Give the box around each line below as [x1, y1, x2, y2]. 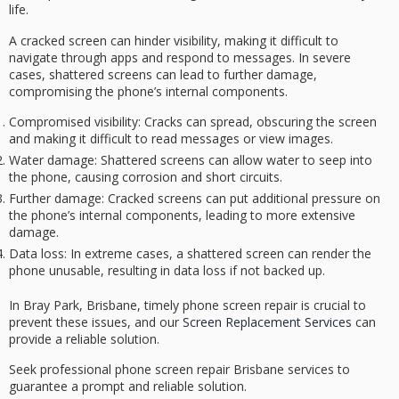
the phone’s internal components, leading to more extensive [9, 206, 355, 224]
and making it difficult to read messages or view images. [9, 129, 333, 147]
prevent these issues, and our [9, 313, 183, 330]
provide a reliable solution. [9, 330, 159, 347]
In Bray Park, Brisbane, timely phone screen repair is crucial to [9, 296, 366, 313]
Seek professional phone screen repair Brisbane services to [9, 361, 350, 379]
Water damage [9, 151, 94, 168]
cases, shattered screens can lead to [9, 65, 224, 83]
